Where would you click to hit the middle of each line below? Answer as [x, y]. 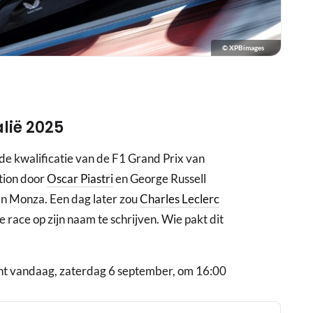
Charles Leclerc [180, 199]
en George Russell [160, 179]
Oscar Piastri [80, 179]
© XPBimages [243, 48]
